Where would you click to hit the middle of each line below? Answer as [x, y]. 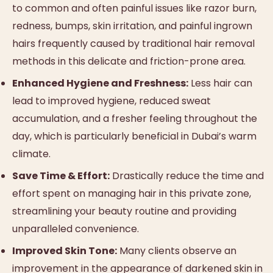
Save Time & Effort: [61, 175]
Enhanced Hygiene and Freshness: [100, 83]
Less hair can [220, 83]
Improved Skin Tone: [65, 251]
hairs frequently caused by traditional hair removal [133, 43]
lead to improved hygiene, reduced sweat [112, 101]
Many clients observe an [177, 251]
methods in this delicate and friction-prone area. [129, 61]
